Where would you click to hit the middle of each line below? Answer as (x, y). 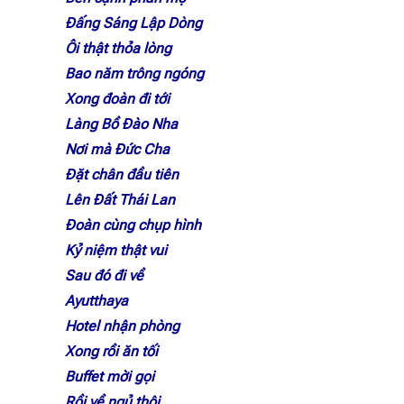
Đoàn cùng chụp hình (133, 225)
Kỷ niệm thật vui (116, 250)
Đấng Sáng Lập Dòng (133, 23)
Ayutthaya (96, 301)
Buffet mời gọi (110, 376)
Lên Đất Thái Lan (120, 200)
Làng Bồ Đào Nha (121, 124)
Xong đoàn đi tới (117, 99)
